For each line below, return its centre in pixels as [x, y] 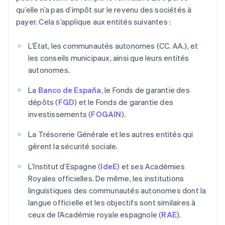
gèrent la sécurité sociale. [73, 146]
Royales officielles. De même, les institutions [106, 178]
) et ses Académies [151, 166]
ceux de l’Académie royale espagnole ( [95, 214]
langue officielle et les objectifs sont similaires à [112, 202]
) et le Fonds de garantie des [124, 102]
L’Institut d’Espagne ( [65, 166]
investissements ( [60, 114]
